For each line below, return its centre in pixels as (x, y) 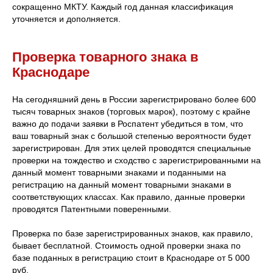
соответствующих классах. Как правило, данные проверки (129, 197)
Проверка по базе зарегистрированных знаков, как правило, (133, 233)
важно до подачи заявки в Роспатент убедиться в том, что (128, 123)
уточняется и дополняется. (66, 19)
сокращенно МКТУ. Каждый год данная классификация (123, 6)
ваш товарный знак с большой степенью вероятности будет (132, 136)
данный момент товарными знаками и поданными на (119, 172)
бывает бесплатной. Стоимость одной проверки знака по (126, 245)
